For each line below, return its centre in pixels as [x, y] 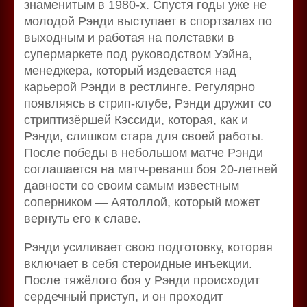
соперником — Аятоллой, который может [142, 202]
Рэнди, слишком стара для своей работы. [144, 136]
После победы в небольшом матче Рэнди [144, 152]
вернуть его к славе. [83, 218]
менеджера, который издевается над [130, 70]
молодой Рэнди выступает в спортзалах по [148, 21]
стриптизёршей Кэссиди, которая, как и [136, 120]
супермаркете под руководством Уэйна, [138, 54]
